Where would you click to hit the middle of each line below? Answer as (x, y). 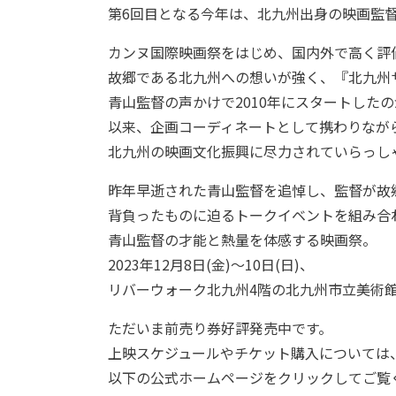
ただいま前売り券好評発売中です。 (220, 327)
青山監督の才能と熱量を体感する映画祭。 (242, 239)
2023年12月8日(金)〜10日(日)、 (211, 264)
